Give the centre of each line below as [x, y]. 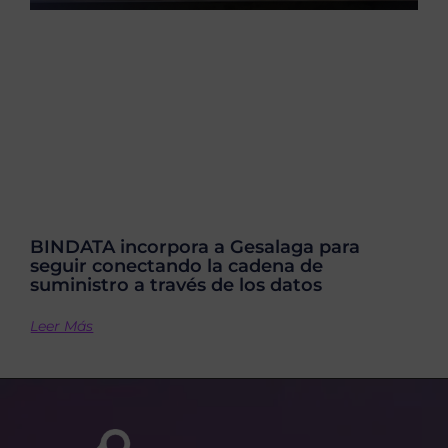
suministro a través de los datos [176, 284]
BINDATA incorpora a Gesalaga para [195, 246]
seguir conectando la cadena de [177, 265]
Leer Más [62, 325]
